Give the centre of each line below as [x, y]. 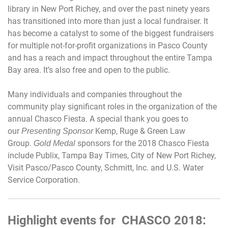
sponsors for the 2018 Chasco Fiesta [142, 144]
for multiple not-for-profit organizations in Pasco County [108, 46]
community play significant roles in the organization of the [112, 107]
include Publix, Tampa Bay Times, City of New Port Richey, [112, 156]
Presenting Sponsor [58, 131]
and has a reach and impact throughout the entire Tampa [110, 58]
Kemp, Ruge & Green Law [140, 131]
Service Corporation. [44, 180]
